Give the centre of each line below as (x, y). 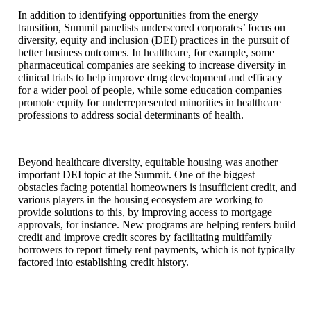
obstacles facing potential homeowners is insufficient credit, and (157, 187)
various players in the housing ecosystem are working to (141, 199)
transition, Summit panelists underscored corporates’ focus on (152, 27)
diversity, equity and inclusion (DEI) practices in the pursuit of (154, 40)
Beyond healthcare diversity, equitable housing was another (148, 162)
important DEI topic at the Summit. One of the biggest (136, 174)
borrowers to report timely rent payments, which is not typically (157, 249)
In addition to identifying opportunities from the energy (138, 15)
